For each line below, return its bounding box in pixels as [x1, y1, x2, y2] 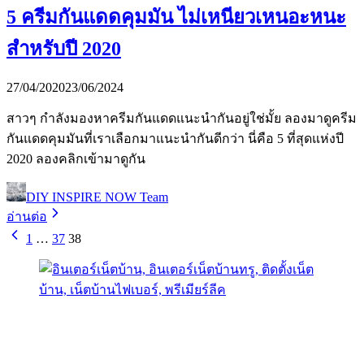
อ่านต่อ [6, 210, 47, 224]
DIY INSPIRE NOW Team [26, 190, 168, 205]
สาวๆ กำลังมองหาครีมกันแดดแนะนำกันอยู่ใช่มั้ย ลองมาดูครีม [6, 111, 357, 126]
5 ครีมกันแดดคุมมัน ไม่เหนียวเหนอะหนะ [6, 6, 346, 28]
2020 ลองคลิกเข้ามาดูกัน [6, 152, 145, 167]
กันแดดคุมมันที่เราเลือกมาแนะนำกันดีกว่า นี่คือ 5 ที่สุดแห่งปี [6, 132, 344, 146]
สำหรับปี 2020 [6, 38, 121, 60]
